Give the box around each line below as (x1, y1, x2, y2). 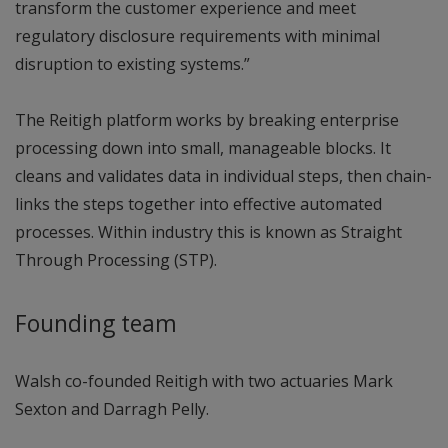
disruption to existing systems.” (15, 52, 250, 75)
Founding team (15, 307, 177, 339)
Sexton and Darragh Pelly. (15, 397, 209, 420)
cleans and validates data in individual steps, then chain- (15, 164, 432, 187)
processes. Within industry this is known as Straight (15, 220, 402, 243)
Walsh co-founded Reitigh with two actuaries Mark (15, 369, 393, 392)
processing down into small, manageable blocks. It (15, 136, 391, 159)
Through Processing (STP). (15, 248, 225, 271)
